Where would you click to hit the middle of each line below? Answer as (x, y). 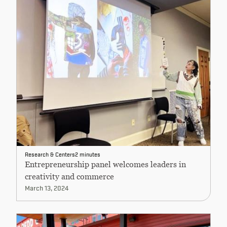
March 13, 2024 (47, 188)
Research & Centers (50, 154)
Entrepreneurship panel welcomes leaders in (105, 164)
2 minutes (88, 154)
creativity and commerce (69, 177)
